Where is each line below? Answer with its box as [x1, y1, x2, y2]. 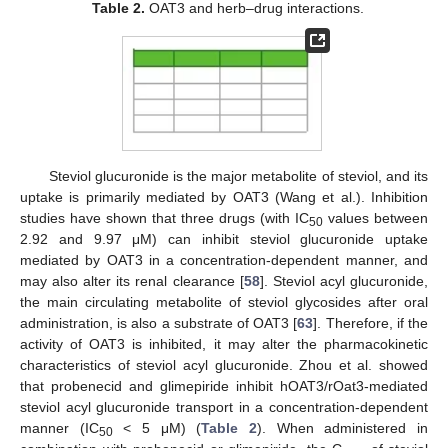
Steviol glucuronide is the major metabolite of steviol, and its [48, 167, 428, 184]
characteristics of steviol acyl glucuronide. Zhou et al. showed [20, 356, 428, 373]
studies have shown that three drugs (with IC [20, 209, 309, 226]
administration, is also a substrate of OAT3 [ [20, 314, 298, 331]
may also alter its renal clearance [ [20, 272, 244, 289]
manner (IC [20, 419, 99, 436]
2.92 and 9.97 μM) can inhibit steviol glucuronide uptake [20, 230, 428, 247]
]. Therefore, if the [313, 314, 429, 331]
